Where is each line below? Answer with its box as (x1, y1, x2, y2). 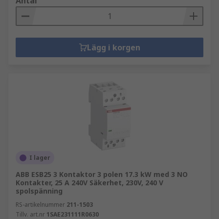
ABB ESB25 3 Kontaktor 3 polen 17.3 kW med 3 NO (16, 170, 188, 179)
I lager (29, 153, 50, 162)
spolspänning (16, 186, 63, 196)
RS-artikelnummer (16, 200, 65, 209)
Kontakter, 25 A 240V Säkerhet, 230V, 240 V (16, 178, 163, 187)
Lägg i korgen (87, 42, 140, 53)
